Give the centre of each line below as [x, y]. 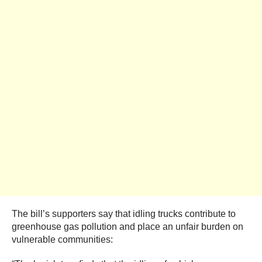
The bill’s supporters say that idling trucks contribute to [124, 214]
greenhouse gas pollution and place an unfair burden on [127, 227]
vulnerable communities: [62, 240]
